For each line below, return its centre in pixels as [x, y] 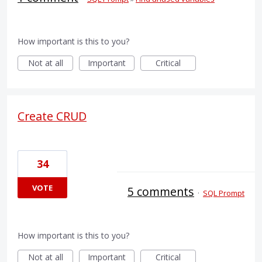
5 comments [161, 191]
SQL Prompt [224, 193]
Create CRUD [52, 116]
